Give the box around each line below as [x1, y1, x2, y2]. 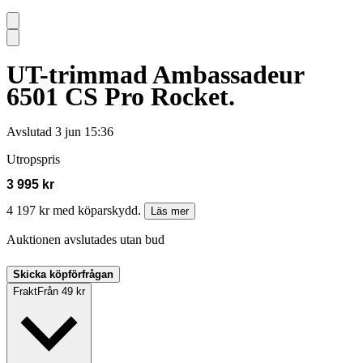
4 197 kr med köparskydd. [6, 203, 144, 218]
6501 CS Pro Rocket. [6, 81, 235, 111]
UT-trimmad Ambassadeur [6, 59, 304, 89]
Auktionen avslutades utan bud [6, 233, 164, 247]
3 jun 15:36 [55, 125, 113, 139]
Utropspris [6, 152, 60, 167]
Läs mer [151, 205, 189, 218]
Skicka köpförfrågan [13, 268, 113, 281]
